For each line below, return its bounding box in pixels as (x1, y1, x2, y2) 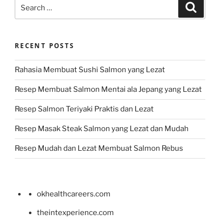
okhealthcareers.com (37, 189, 110, 198)
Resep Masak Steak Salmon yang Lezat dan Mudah (15, 124, 189, 134)
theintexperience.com (37, 208, 114, 217)
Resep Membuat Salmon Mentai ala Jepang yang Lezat (15, 85, 202, 94)
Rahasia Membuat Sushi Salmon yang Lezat (15, 65, 165, 75)
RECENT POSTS (15, 41, 75, 51)
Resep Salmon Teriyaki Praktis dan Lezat (15, 105, 154, 114)
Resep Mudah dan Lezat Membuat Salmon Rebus (15, 144, 183, 153)
